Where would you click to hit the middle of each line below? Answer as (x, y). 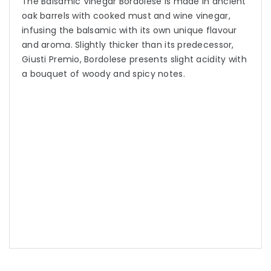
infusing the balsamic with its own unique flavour (129, 31)
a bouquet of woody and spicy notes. (103, 74)
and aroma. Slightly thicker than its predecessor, (128, 45)
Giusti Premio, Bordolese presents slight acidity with (134, 60)
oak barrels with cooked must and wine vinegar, (126, 16)
